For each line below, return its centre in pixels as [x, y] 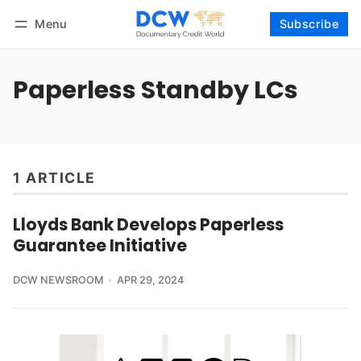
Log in [44, 45]
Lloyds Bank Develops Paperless [148, 225]
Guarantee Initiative [100, 246]
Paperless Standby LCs [156, 89]
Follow [325, 45]
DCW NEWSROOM [58, 280]
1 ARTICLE [54, 178]
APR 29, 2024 [150, 280]
